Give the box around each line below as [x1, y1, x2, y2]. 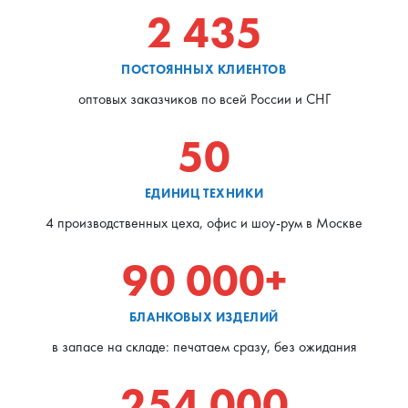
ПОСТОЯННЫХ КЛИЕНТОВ [121, 60, 287, 77]
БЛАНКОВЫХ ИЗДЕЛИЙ [128, 308, 280, 325]
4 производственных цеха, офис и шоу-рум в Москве [46, 212, 362, 232]
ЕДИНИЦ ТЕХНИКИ [144, 184, 264, 201]
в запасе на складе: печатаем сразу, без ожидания [51, 336, 357, 356]
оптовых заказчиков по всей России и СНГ [77, 88, 331, 108]
